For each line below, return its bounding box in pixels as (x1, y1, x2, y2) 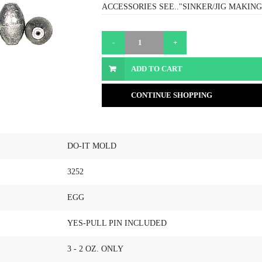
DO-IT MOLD (67, 142, 116, 150)
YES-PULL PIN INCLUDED (67, 219, 167, 227)
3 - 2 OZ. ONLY (67, 244, 123, 253)
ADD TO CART (131, 64, 182, 73)
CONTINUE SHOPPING (131, 91, 212, 99)
